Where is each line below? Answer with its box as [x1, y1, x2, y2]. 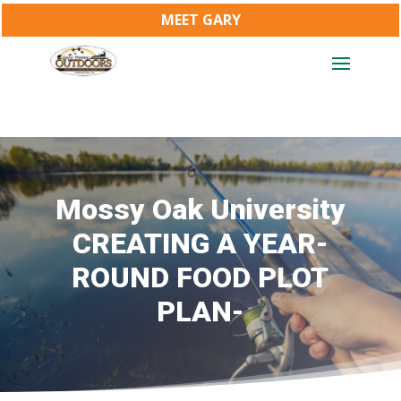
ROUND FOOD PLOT [72, 260, 329, 294]
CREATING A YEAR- [72, 226, 328, 260]
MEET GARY [160, 9, 241, 30]
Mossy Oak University [55, 192, 346, 226]
